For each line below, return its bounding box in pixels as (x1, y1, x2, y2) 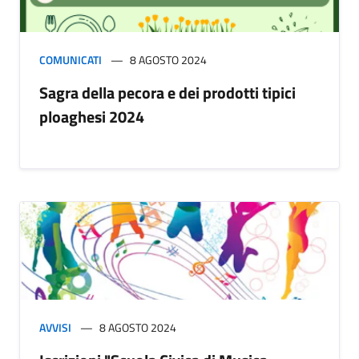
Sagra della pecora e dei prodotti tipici (39, 80, 296, 106)
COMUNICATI (39, 51, 102, 69)
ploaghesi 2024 (39, 104, 144, 130)
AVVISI (39, 319, 71, 337)
